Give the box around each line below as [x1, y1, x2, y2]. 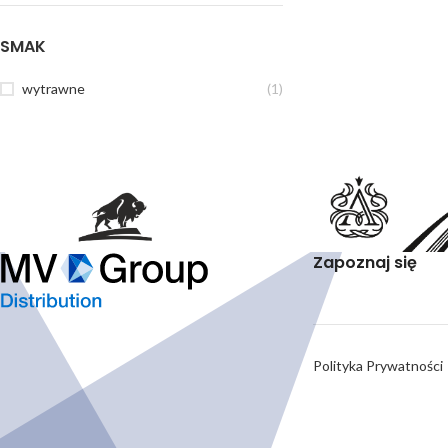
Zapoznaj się [312, 251, 417, 274]
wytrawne [22, 80, 85, 97]
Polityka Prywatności [312, 357, 443, 374]
